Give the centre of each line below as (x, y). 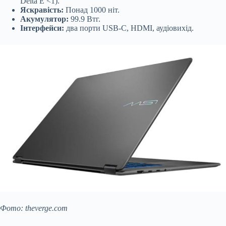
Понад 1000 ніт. (92, 10)
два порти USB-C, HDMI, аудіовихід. (129, 28)
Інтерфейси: (42, 28)
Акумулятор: (44, 19)
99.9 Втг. (84, 19)
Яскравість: (42, 10)
